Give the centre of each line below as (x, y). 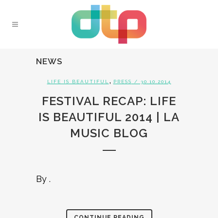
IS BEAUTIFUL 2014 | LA (109, 117)
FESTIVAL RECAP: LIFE (109, 101)
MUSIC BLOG (109, 133)
